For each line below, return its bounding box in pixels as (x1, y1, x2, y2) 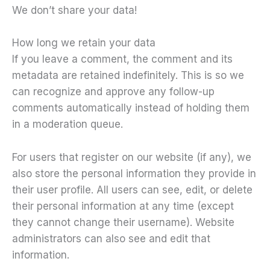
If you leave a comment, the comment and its (12, 53, 233, 66)
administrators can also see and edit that (12, 232, 210, 245)
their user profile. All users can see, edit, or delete (12, 183, 253, 196)
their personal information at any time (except (12, 199, 234, 212)
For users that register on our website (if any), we (12, 151, 251, 163)
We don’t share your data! (12, 4, 137, 17)
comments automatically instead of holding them (12, 102, 250, 115)
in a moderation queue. (12, 118, 123, 131)
